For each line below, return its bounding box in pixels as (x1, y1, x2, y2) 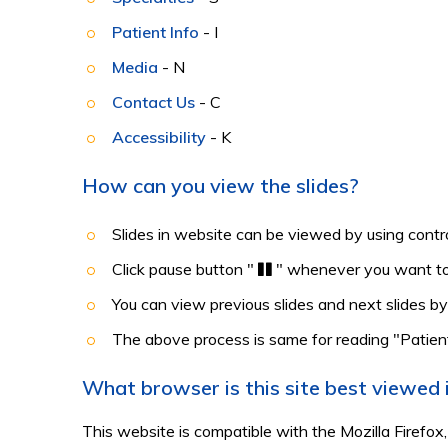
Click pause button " (112, 259, 258, 279)
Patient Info (112, 22, 199, 42)
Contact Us (112, 92, 195, 112)
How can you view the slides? (82, 173, 359, 198)
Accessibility (112, 127, 206, 147)
